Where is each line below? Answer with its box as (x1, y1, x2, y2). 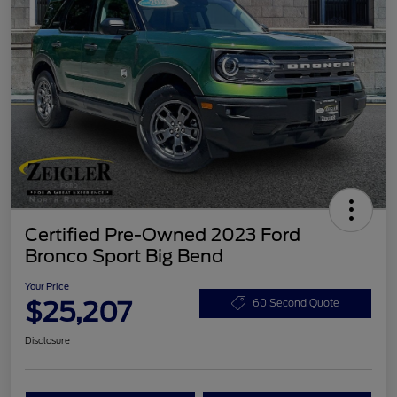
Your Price (25, 281, 69, 292)
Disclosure (25, 335, 70, 346)
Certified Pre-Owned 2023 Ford (25, 224, 300, 246)
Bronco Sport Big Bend (25, 245, 223, 268)
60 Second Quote (253, 296, 339, 309)
